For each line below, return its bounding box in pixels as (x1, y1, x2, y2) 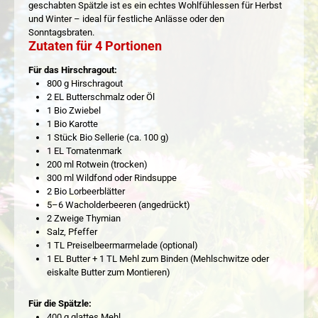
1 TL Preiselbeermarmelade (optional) (46, 239, 198, 251)
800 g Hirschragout (46, 77, 123, 89)
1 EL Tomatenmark (46, 145, 122, 156)
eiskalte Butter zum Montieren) (46, 266, 170, 278)
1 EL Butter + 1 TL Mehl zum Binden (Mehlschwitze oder (46, 253, 269, 264)
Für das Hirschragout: (28, 64, 117, 75)
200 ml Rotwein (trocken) (46, 158, 148, 170)
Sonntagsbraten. (28, 26, 94, 38)
